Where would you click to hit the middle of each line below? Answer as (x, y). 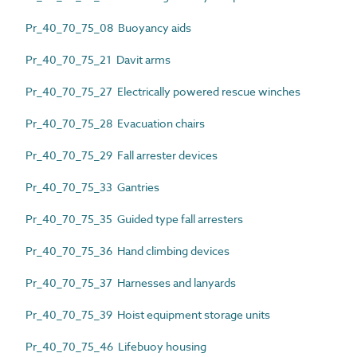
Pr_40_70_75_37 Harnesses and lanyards (131, 282)
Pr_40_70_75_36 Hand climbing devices (127, 250)
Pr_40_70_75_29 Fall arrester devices (122, 155)
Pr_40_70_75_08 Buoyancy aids (108, 27)
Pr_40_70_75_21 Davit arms (98, 59)
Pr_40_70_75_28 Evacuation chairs (115, 123)
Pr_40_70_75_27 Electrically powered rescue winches (163, 91)
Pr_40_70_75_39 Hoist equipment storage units (148, 314)
